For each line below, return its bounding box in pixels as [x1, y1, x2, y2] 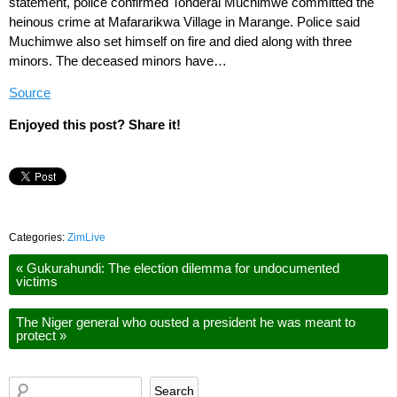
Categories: [9, 231, 67, 245]
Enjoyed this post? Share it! [9, 116, 181, 132]
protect [16, 328, 59, 344]
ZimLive [67, 231, 105, 245]
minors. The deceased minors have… [9, 53, 227, 68]
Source [9, 84, 51, 100]
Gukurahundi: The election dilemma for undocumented [23, 261, 339, 276]
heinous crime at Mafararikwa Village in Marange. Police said [9, 14, 360, 29]
